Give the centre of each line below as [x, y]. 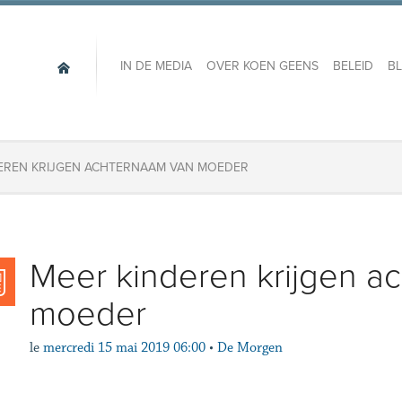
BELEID [353, 66]
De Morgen [249, 348]
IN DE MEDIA [156, 66]
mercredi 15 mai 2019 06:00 [124, 348]
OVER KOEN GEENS [262, 66]
